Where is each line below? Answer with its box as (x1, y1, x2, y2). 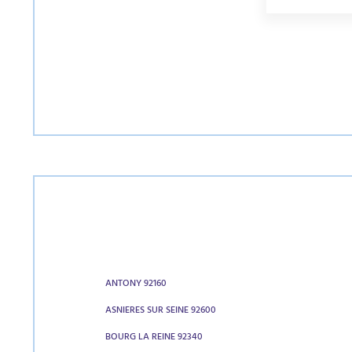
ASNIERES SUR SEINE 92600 (105, 302, 216, 320)
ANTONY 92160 (105, 276, 167, 293)
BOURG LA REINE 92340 (105, 329, 203, 346)
